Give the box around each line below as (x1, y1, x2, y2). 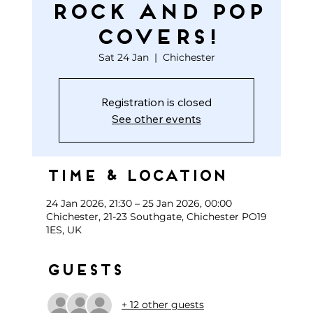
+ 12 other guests (121, 298, 204, 311)
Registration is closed (101, 94, 212, 109)
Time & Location (45, 169, 226, 184)
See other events (112, 111, 201, 126)
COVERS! (95, 28, 218, 48)
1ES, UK (45, 223, 82, 236)
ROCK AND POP (50, 3, 263, 23)
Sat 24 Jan (98, 50, 149, 64)
